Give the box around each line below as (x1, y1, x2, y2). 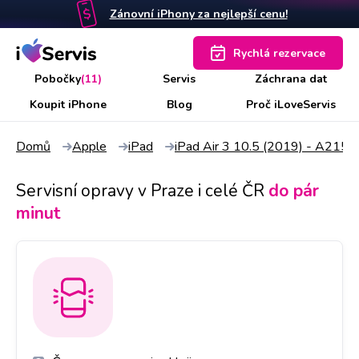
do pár (268, 179, 319, 202)
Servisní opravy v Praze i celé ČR (16, 179, 264, 202)
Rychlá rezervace (233, 45, 325, 61)
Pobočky (34, 71, 81, 87)
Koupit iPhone (29, 97, 107, 112)
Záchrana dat (255, 71, 328, 87)
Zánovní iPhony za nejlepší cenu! (109, 6, 288, 22)
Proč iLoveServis (246, 97, 337, 112)
